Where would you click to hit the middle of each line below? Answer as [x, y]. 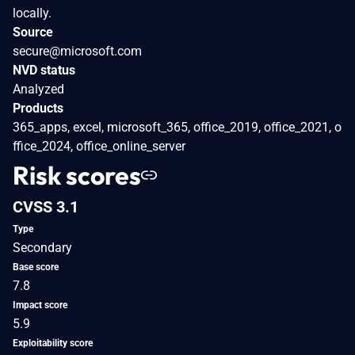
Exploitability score [53, 343]
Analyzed [38, 89]
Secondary [42, 247]
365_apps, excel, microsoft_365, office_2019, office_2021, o [177, 127]
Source [33, 32]
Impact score [40, 305]
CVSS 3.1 [46, 206]
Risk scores [77, 175]
